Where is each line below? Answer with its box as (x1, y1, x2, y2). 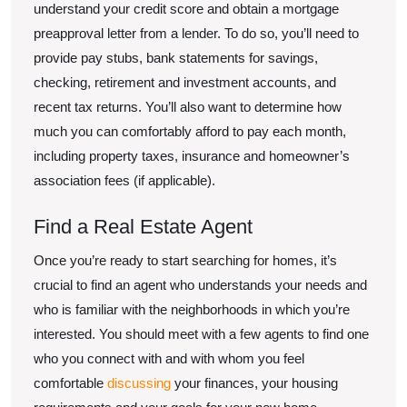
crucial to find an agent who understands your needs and (34, 277, 367, 293)
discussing (107, 375, 171, 391)
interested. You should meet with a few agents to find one (34, 326, 369, 342)
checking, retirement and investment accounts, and (34, 74, 336, 90)
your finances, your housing (171, 375, 338, 391)
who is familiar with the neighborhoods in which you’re (34, 302, 350, 317)
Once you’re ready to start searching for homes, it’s (34, 253, 337, 268)
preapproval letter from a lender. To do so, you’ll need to (34, 25, 359, 41)
